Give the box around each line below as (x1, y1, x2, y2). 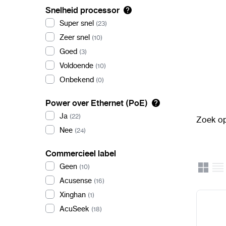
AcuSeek (60, 204, 89, 213)
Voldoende (60, 61, 93, 70)
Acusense (60, 176, 92, 185)
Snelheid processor (45, 5, 120, 15)
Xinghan (60, 190, 86, 199)
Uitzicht (196, 167, 217, 176)
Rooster (198, 162, 223, 172)
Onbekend (60, 75, 94, 84)
